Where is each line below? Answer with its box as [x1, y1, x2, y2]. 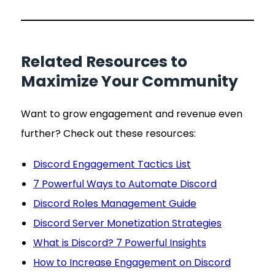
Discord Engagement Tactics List [33, 157, 191, 171]
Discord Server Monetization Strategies [33, 215, 222, 230]
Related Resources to [21, 50, 187, 72]
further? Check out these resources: [21, 126, 196, 141]
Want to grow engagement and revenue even [21, 106, 242, 121]
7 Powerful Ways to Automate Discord [33, 176, 217, 191]
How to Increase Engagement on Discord [33, 255, 231, 269]
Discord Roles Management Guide [33, 196, 196, 211]
